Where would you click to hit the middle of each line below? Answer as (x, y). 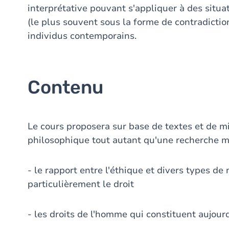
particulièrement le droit (81, 184)
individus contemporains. (82, 36)
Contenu (65, 87)
